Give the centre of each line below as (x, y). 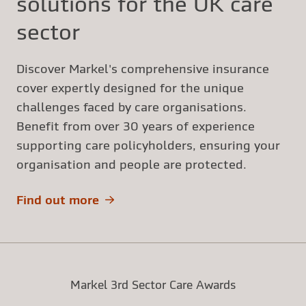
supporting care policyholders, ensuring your (148, 145)
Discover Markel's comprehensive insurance (143, 68)
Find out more (58, 199)
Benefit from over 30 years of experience (136, 126)
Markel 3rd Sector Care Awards (153, 284)
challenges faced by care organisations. (131, 107)
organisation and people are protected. (131, 164)
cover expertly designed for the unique (130, 87)
